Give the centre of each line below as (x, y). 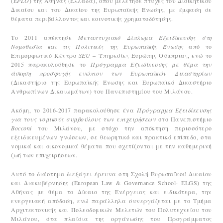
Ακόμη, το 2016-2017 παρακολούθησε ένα (74, 110)
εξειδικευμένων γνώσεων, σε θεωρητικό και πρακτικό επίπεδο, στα (111, 137)
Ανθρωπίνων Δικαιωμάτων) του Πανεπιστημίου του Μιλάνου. (102, 91)
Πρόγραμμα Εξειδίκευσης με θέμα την (151, 64)
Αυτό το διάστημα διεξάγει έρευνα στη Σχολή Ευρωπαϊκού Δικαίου (111, 174)
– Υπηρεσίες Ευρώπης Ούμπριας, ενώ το (151, 55)
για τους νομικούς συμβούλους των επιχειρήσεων (85, 119)
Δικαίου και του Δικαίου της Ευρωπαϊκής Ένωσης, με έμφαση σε (111, 9)
